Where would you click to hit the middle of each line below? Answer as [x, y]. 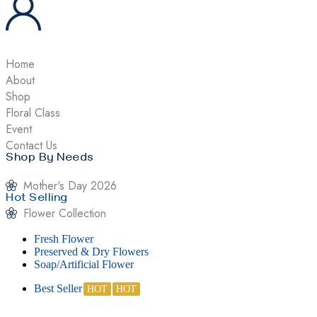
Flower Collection [65, 213]
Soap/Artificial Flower [84, 264]
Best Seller [58, 288]
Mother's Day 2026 [70, 185]
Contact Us [31, 145]
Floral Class [33, 113]
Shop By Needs [50, 159]
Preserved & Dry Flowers [91, 251]
